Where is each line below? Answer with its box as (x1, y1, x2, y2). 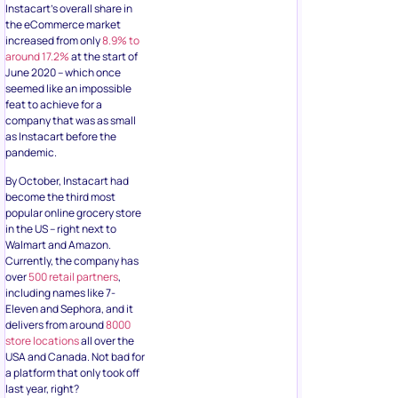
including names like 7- (5, 285, 115, 301)
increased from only (5, 32, 102, 48)
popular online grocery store (5, 205, 141, 221)
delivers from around (5, 317, 106, 333)
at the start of (69, 48, 138, 64)
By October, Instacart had (5, 173, 129, 189)
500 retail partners (28, 269, 118, 285)
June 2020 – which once (5, 64, 121, 80)
